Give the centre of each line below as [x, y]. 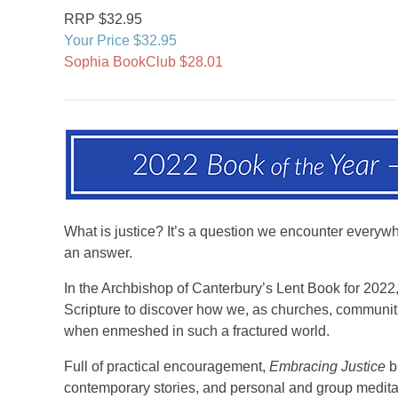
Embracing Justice [327, 366]
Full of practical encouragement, [167, 366]
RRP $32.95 [103, 19]
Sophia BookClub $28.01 [143, 62]
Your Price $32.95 [120, 40]
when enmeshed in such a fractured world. [197, 331]
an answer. [98, 253]
